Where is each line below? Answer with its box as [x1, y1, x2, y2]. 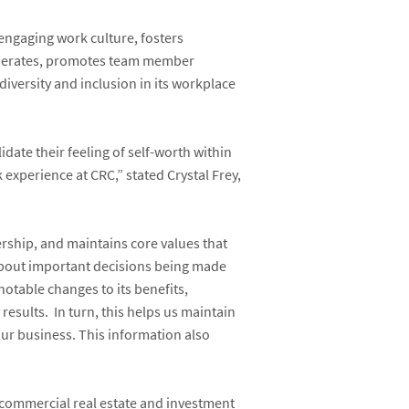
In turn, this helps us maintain [54, 302, 236, 322]
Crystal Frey [167, 165, 238, 185]
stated [126, 165, 168, 185]
